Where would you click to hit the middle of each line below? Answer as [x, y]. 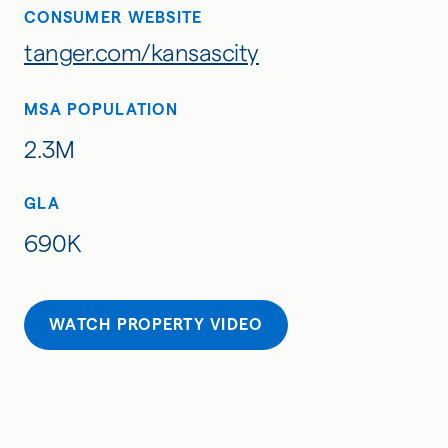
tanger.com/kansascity [141, 52]
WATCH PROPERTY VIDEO [156, 324]
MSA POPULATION [101, 109]
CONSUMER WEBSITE [113, 17]
